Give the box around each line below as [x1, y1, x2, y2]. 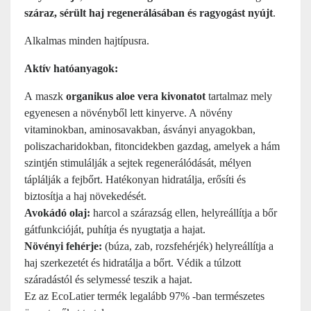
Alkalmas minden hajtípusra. [24, 35, 149, 47]
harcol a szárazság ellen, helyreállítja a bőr [93, 207, 277, 219]
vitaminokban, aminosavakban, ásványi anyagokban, [24, 124, 255, 135]
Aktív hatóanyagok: [24, 62, 118, 74]
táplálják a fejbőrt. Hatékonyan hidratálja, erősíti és [24, 174, 246, 185]
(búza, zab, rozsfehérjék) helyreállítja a [102, 240, 274, 252]
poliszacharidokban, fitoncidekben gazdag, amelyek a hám [24, 140, 280, 152]
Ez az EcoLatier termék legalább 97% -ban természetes [24, 290, 264, 302]
